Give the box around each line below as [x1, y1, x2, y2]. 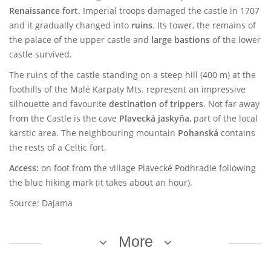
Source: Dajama [9, 197, 73, 209]
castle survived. [9, 48, 72, 60]
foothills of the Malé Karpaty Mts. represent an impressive [9, 83, 246, 95]
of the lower [210, 34, 261, 45]
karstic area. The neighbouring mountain [9, 127, 178, 139]
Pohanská [178, 127, 218, 139]
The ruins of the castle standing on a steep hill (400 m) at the [9, 69, 256, 80]
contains [218, 127, 255, 139]
